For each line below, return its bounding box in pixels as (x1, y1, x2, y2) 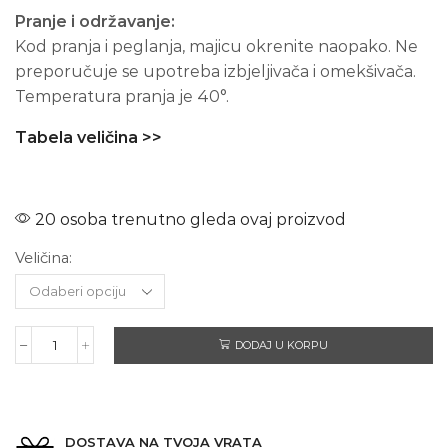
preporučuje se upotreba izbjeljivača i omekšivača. (15, 62, 416, 82)
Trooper (53, 398, 105, 415)
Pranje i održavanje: (15, 12, 175, 32)
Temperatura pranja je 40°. (15, 87, 229, 107)
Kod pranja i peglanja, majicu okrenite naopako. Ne (15, 37, 418, 57)
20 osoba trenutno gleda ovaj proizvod (31, 210, 346, 230)
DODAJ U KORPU (235, 338, 328, 353)
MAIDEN (53, 362, 106, 379)
